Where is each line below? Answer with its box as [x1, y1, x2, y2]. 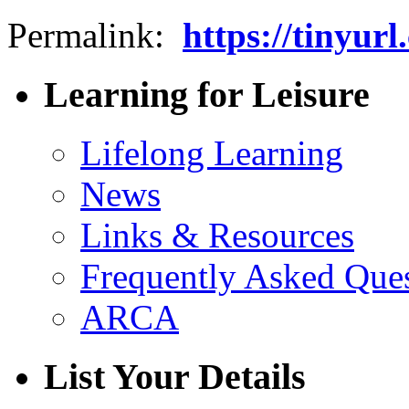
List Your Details [44, 356, 306, 398]
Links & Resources [80, 215, 354, 256]
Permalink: [7, 16, 183, 55]
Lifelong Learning [80, 133, 343, 173]
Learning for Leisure [44, 73, 370, 115]
